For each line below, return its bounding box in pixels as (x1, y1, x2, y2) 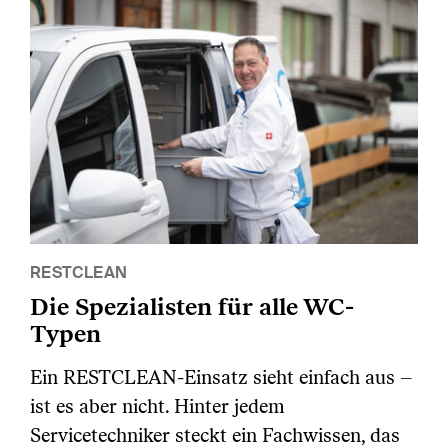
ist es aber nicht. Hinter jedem (30, 395, 285, 419)
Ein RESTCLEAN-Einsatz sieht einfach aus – (30, 366, 413, 390)
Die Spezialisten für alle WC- (30, 292, 354, 322)
